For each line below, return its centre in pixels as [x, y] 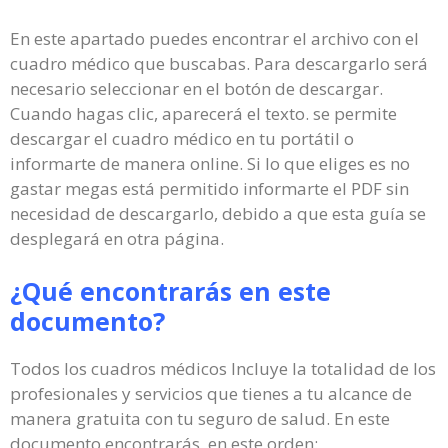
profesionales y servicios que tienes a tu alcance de [211, 393]
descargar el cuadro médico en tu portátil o [182, 138]
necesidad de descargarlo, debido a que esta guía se [218, 213]
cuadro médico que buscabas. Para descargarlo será [219, 63]
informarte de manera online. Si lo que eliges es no [210, 163]
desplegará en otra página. [117, 238]
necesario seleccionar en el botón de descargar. [196, 88]
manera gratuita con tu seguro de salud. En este [200, 418]
